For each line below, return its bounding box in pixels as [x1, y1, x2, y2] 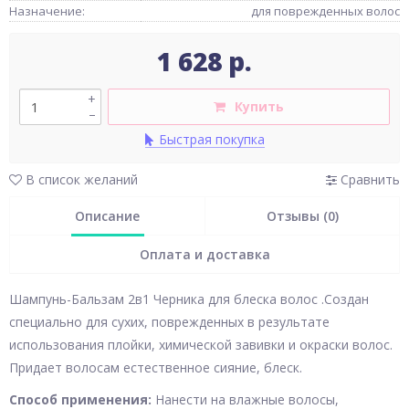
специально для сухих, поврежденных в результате [9, 313, 330, 330]
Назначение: [9, 3, 85, 19]
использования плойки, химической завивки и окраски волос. [9, 336, 393, 353]
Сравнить [337, 171, 400, 188]
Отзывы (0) [266, 207, 339, 225]
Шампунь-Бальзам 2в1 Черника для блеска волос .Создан [9, 290, 369, 308]
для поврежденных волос [251, 3, 400, 19]
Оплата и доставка [139, 246, 270, 263]
